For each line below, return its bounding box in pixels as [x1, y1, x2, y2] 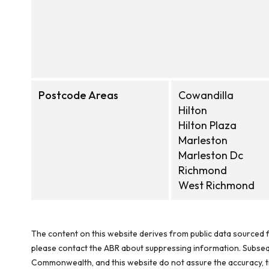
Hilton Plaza [178, 118, 237, 132]
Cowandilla [178, 88, 234, 102]
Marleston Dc [178, 148, 243, 162]
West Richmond [178, 178, 255, 192]
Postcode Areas [38, 88, 118, 102]
